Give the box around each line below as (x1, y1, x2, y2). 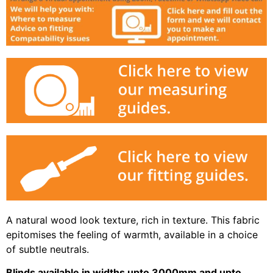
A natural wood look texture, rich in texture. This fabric (6, 213, 260, 226)
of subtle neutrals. (6, 243, 89, 255)
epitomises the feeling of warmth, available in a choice (6, 228, 258, 241)
